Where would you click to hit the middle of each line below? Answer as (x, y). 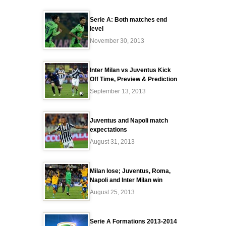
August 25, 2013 (112, 192)
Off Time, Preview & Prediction (133, 79)
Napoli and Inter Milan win (126, 180)
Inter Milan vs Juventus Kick (130, 70)
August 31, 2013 (112, 142)
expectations (108, 130)
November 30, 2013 (117, 41)
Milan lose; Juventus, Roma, (130, 171)
